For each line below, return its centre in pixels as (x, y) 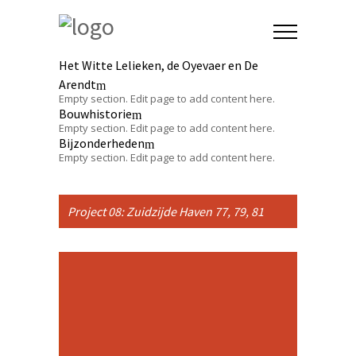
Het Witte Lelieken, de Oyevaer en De (159, 65)
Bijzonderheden (102, 143)
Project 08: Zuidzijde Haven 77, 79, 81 (166, 211)
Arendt (77, 84)
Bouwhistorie (95, 114)
